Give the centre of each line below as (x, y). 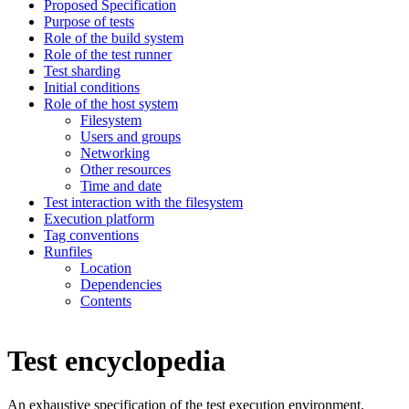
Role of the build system (114, 38)
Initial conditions (92, 88)
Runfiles (68, 252)
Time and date (121, 186)
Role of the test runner (108, 55)
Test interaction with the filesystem (143, 203)
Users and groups (131, 137)
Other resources (126, 170)
